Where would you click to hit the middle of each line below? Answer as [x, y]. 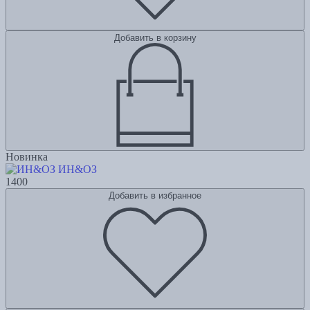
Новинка [27, 157]
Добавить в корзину [155, 38]
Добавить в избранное [155, 196]
